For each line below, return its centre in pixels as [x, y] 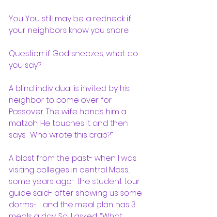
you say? [25, 65]
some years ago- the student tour [75, 181]
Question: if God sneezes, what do [74, 54]
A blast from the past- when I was [74, 158]
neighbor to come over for [61, 100]
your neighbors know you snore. [69, 30]
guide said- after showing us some [76, 193]
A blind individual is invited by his [70, 88]
